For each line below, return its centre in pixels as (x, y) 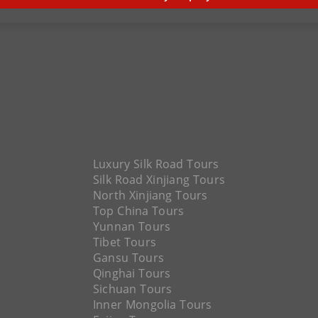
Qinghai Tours (132, 273)
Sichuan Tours (132, 289)
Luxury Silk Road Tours (156, 164)
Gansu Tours (128, 258)
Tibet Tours (125, 242)
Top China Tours (138, 211)
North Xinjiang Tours (150, 195)
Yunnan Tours (132, 226)
